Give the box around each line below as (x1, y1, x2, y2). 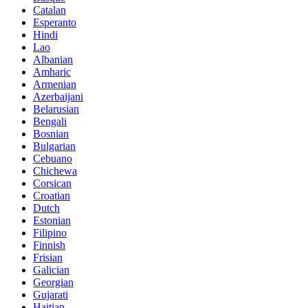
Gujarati (33, 289, 68, 301)
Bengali (33, 115, 67, 128)
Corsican (33, 177, 71, 190)
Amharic (33, 66, 71, 78)
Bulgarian (33, 140, 76, 153)
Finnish (33, 239, 65, 252)
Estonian (33, 214, 71, 227)
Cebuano (33, 153, 72, 165)
